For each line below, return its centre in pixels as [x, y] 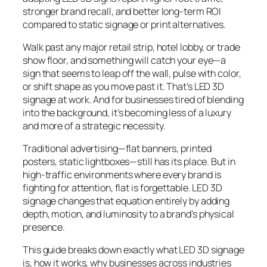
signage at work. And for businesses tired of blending [133, 99]
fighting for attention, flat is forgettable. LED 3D [122, 188]
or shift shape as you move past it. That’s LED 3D [124, 86]
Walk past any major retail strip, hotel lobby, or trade [131, 47]
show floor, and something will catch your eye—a [125, 60]
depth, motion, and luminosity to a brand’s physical [128, 214]
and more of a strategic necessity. [94, 125]
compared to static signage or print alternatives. [125, 24]
